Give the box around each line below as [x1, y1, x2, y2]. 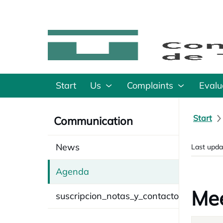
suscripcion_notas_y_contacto [56, 190, 179, 202]
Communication [54, 114, 133, 128]
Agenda [56, 166, 89, 177]
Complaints [127, 80, 173, 91]
